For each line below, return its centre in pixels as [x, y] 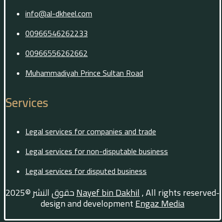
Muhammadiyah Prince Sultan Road [84, 73]
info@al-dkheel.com [59, 13]
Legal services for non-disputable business [97, 151]
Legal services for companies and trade [91, 132]
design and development [88, 204]
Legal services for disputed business [86, 171]
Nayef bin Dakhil [108, 193]
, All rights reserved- [180, 193]
